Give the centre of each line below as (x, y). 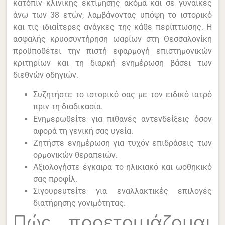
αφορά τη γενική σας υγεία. (83, 131)
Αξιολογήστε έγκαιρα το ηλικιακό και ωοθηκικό (123, 167)
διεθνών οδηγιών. (46, 75)
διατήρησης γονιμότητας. (80, 203)
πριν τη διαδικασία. (68, 106)
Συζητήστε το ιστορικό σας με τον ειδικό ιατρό (123, 94)
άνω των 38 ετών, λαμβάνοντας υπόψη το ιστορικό (113, 15)
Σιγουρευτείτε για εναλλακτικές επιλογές (123, 191)
